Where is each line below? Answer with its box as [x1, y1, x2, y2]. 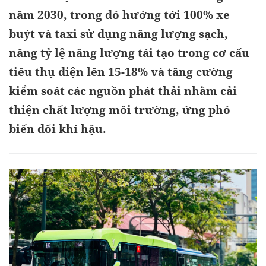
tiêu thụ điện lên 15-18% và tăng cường [9, 64, 233, 80]
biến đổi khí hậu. [9, 121, 106, 137]
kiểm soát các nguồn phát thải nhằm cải [9, 83, 237, 99]
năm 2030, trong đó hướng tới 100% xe [9, 7, 230, 23]
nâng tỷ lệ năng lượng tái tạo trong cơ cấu [9, 45, 249, 61]
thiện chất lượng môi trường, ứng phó [9, 102, 230, 118]
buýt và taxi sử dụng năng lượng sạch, [9, 26, 228, 42]
